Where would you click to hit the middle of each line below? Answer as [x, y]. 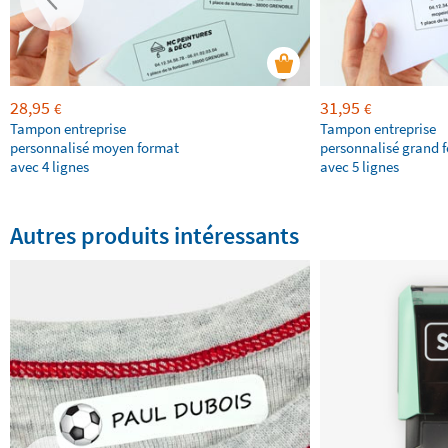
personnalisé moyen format [94, 148]
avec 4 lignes [49, 167]
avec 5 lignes [359, 167]
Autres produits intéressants [154, 236]
